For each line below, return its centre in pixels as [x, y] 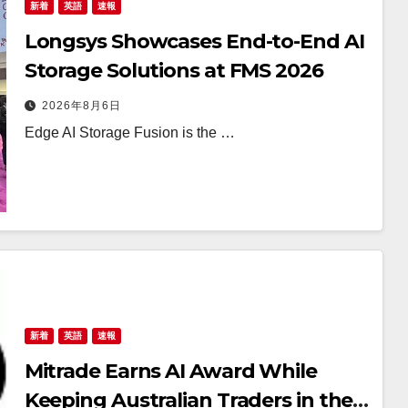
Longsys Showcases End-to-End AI [194, 41]
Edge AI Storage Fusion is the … [129, 132]
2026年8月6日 [81, 105]
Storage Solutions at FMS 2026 [173, 70]
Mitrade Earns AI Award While [170, 371]
